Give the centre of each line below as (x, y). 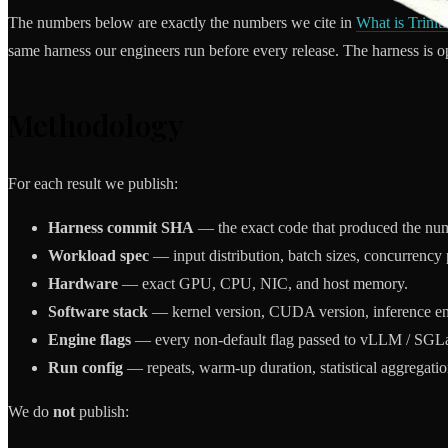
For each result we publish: (93, 184)
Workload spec (98, 256)
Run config (85, 368)
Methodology (95, 125)
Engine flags (89, 340)
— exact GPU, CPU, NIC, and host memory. (263, 284)
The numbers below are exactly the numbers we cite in (182, 23)
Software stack (98, 312)
